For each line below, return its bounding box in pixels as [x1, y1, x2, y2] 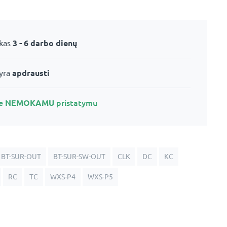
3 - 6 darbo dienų [13, 38, 77, 48]
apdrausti [12, 68, 50, 78]
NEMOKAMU [5, 98, 54, 107]
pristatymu [54, 98, 97, 107]
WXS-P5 [88, 172, 113, 181]
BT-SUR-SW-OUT [53, 152, 105, 161]
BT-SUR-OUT [1, 152, 41, 161]
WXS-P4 [50, 172, 75, 181]
